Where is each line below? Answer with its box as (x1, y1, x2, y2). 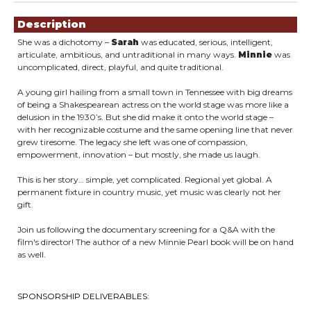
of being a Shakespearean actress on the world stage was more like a (17, 99, 289, 110)
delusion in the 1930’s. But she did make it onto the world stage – (17, 112, 274, 122)
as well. (17, 249, 46, 260)
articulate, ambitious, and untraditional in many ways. (17, 49, 238, 60)
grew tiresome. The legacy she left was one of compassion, (17, 137, 248, 147)
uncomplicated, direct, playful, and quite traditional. (17, 62, 224, 72)
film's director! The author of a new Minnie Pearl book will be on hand (17, 237, 294, 247)
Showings (15, 1, 72, 14)
